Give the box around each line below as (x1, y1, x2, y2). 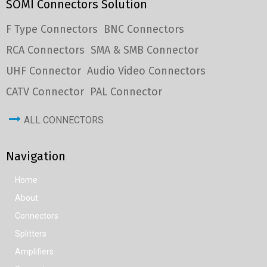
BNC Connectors (104, 22, 184, 36)
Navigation (6, 148, 66, 163)
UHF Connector (6, 64, 81, 77)
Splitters (15, 228, 46, 238)
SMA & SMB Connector (91, 43, 198, 57)
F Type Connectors (6, 22, 98, 36)
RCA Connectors (6, 43, 85, 57)
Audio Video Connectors (87, 64, 206, 77)
